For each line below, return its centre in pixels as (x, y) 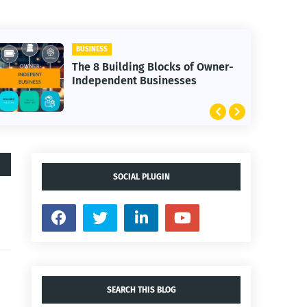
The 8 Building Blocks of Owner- (152, 67)
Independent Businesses (134, 81)
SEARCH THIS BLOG (141, 290)
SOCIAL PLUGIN (141, 177)
